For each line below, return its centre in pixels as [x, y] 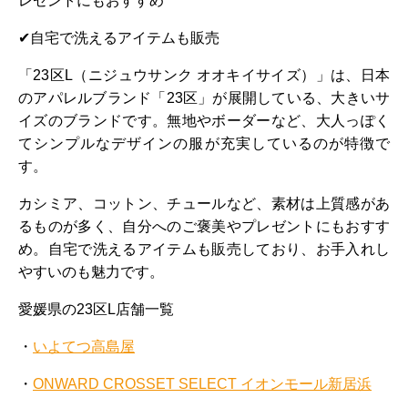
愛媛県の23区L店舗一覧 [96, 309]
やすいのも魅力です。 [91, 271]
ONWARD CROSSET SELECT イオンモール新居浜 [202, 383]
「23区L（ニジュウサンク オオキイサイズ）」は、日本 [204, 75]
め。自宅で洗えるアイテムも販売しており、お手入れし [204, 249]
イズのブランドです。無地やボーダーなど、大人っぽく [204, 120]
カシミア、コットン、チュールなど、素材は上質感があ [204, 203]
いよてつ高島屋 [84, 346]
